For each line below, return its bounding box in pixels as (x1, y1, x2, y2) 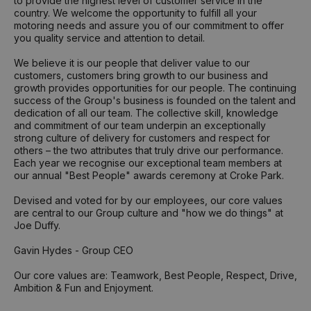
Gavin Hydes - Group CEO (14, 244, 133, 257)
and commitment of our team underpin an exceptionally (14, 119, 266, 132)
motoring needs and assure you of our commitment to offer (14, 19, 284, 32)
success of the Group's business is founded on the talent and (14, 94, 296, 107)
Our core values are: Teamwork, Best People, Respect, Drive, (14, 269, 297, 282)
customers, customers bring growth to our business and (14, 69, 268, 82)
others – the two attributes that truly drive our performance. (14, 144, 283, 157)
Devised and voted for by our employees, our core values (14, 194, 283, 207)
